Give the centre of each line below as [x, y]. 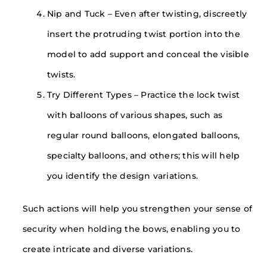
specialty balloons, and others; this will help [144, 156]
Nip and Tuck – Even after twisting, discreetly [147, 14]
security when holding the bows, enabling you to [132, 229]
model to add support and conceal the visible [148, 55]
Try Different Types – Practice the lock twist [144, 95]
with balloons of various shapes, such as [135, 115]
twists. [61, 75]
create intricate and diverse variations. [108, 249]
